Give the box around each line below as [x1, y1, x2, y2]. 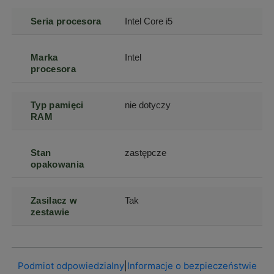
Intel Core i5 [125, 15, 173, 26]
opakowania [31, 158, 84, 169]
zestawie [31, 206, 70, 217]
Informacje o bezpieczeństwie [127, 259, 257, 272]
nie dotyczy [125, 99, 171, 110]
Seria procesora [31, 15, 102, 26]
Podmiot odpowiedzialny [17, 259, 124, 272]
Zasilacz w [31, 194, 78, 206]
